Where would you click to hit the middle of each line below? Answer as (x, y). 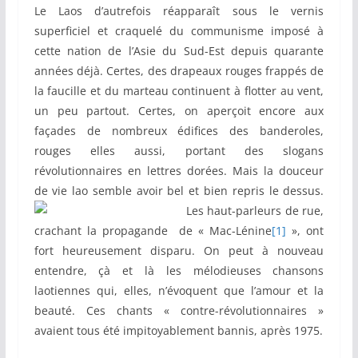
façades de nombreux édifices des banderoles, (179, 131)
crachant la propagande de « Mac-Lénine (153, 231)
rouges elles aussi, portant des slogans (179, 151)
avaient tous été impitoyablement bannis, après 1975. (178, 331)
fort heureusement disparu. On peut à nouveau (179, 251)
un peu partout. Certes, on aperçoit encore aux (179, 111)
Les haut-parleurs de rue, (255, 211)
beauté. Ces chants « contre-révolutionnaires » (179, 311)
